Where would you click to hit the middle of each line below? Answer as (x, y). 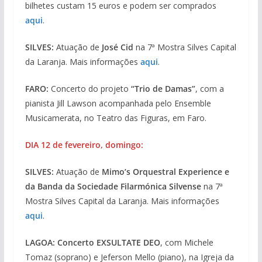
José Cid (116, 47)
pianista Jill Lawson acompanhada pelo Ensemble (118, 104)
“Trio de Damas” (163, 89)
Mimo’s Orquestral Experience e (165, 172)
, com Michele (187, 243)
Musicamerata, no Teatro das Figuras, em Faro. (116, 118)
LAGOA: (40, 243)
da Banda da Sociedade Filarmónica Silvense (113, 187)
